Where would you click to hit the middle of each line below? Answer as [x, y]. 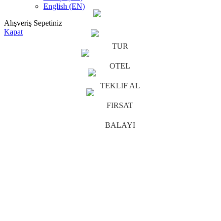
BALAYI [120, 125]
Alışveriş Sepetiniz [33, 23]
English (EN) [64, 6]
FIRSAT [120, 106]
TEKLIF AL [120, 86]
